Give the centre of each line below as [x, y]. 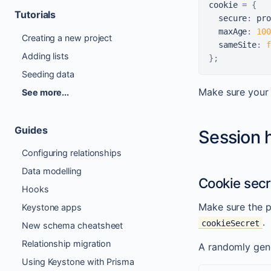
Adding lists [46, 56]
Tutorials [35, 15]
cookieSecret [230, 223]
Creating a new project [67, 38]
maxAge [228, 32]
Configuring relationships [72, 153]
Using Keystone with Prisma [78, 262]
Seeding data [48, 74]
